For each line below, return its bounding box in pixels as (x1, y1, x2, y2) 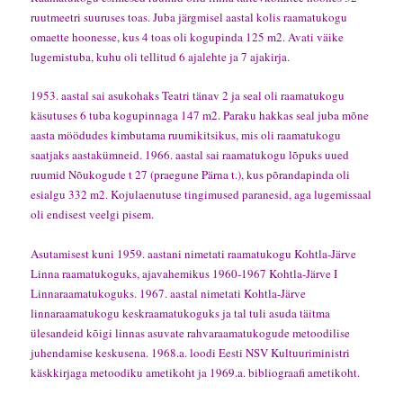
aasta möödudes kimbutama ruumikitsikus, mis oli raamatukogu (31, 127, 342, 144)
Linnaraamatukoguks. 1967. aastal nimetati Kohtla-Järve (31, 284, 307, 301)
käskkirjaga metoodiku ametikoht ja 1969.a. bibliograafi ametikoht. (31, 363, 361, 381)
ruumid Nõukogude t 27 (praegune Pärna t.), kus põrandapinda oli (31, 166, 351, 184)
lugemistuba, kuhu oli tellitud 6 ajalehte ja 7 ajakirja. (31, 49, 291, 66)
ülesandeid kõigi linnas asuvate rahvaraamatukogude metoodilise (31, 324, 351, 341)
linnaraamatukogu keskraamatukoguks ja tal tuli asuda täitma (31, 304, 331, 321)
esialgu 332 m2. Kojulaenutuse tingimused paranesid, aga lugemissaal (31, 186, 372, 203)
